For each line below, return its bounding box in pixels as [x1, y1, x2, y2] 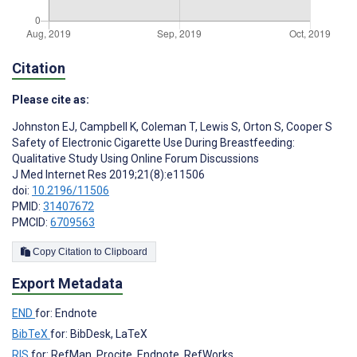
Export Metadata [12, 275, 123, 292]
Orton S [241, 120, 281, 134]
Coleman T [139, 120, 195, 134]
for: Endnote [35, 306, 97, 320]
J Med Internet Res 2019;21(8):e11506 [12, 168, 205, 182]
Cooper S [284, 120, 332, 134]
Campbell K [77, 120, 136, 134]
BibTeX [12, 327, 50, 340]
